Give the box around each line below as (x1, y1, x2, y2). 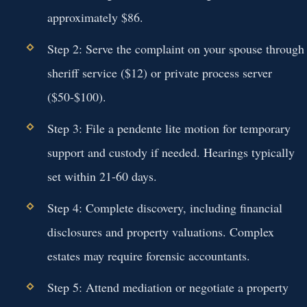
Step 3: (47, 120, 82, 137)
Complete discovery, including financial (82, 199, 282, 217)
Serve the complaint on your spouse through (82, 40, 304, 57)
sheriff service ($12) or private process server (47, 64, 272, 81)
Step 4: (47, 199, 82, 217)
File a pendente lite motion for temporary (82, 120, 291, 137)
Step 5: (47, 279, 82, 296)
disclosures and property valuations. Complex (47, 223, 274, 241)
